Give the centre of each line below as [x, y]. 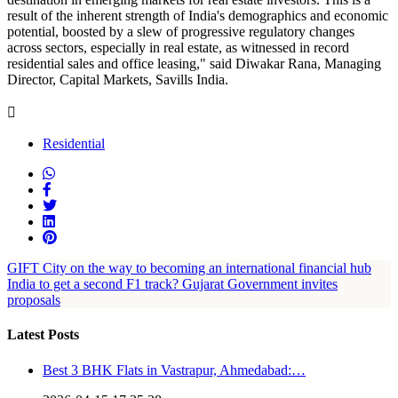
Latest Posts [43, 335]
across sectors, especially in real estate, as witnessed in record [178, 48]
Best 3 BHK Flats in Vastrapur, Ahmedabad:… [174, 370]
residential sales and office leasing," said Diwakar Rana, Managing [194, 64]
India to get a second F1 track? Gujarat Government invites [172, 284]
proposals [34, 300]
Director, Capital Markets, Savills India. [118, 80]
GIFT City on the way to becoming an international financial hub [189, 268]
